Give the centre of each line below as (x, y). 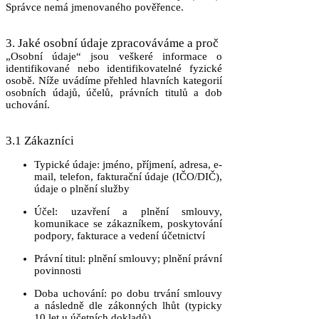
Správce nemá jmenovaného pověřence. (95, 7)
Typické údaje (66, 164)
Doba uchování (69, 293)
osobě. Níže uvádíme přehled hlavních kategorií (114, 80)
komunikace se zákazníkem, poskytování (128, 224)
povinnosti (58, 271)
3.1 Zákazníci (40, 141)
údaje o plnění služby (82, 189)
